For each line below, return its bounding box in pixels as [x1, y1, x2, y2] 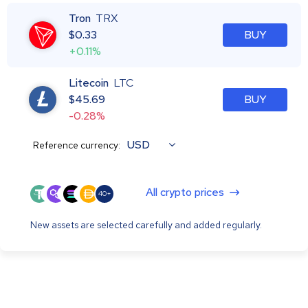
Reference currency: [33, 138, 120, 151]
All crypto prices [146, 184, 224, 199]
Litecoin [69, 75, 109, 90]
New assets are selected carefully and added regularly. [30, 218, 262, 231]
